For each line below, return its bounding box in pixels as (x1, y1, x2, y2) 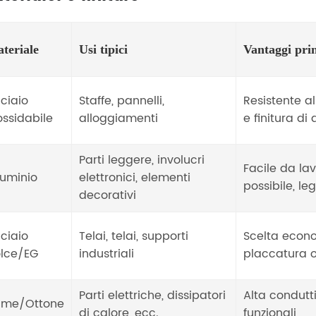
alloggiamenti (79, 109, 159, 128)
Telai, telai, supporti (79, 226, 189, 245)
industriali (79, 244, 135, 263)
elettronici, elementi (79, 168, 191, 187)
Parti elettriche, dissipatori (79, 286, 226, 305)
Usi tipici (79, 42, 128, 56)
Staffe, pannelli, (79, 91, 165, 110)
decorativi (79, 186, 137, 205)
